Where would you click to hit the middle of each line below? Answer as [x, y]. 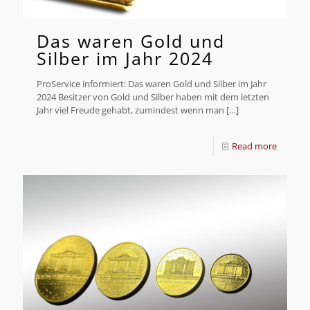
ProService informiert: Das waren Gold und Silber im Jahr [152, 84]
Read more [254, 146]
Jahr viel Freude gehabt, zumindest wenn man [130, 110]
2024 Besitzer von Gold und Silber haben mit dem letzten [153, 97]
